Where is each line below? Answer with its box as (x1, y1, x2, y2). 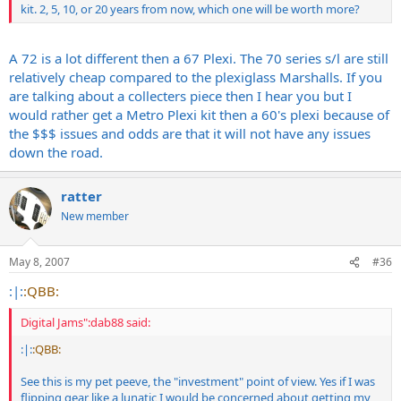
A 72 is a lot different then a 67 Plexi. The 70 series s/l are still (9, 48, 388, 67)
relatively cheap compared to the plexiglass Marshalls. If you (9, 67, 382, 86)
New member (61, 208, 129, 224)
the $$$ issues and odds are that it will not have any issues (9, 124, 371, 142)
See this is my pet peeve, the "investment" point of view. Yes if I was (21, 372, 375, 389)
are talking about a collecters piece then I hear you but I (9, 86, 352, 105)
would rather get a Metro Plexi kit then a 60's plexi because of (9, 105, 389, 124)
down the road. (9, 142, 103, 161)
